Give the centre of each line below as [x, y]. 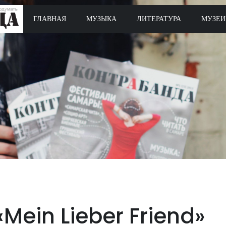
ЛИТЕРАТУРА [159, 18]
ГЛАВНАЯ [50, 18]
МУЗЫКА [101, 18]
